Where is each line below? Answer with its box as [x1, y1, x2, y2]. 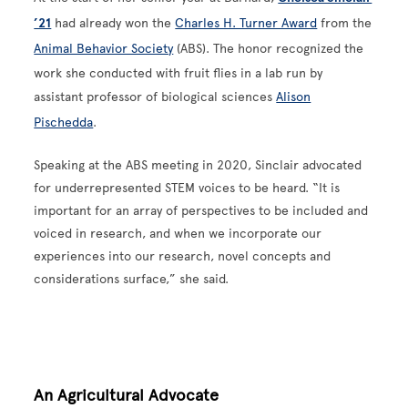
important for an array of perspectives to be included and [34, 202, 369, 219]
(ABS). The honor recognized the [173, 40, 364, 56]
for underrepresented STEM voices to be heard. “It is [34, 179, 341, 196]
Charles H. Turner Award [175, 15, 318, 31]
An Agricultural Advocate [34, 384, 219, 405]
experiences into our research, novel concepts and [34, 248, 331, 264]
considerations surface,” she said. [34, 270, 229, 287]
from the [317, 15, 372, 31]
